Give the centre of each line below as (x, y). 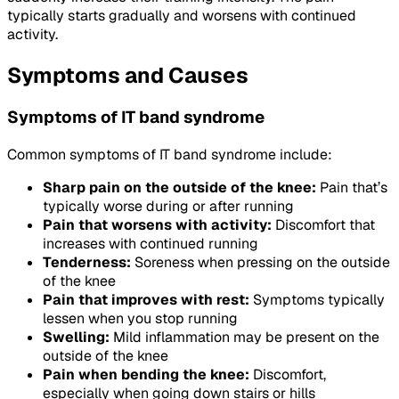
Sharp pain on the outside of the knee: (179, 188)
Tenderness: (87, 263)
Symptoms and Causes (128, 75)
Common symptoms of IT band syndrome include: (170, 155)
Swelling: (76, 338)
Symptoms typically (317, 300)
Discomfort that (323, 225)
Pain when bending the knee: (146, 375)
